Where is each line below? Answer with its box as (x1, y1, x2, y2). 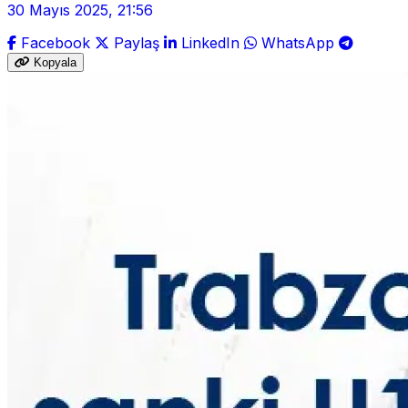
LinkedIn (181, 33, 240, 52)
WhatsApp (261, 33, 334, 52)
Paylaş (114, 33, 159, 52)
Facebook (21, 33, 90, 52)
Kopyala (34, 55, 76, 69)
